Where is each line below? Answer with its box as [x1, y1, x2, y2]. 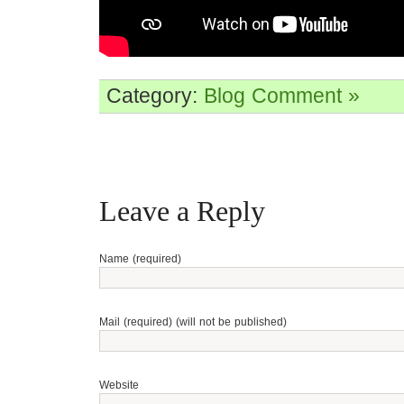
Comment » [252, 84, 360, 107]
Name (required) [99, 252, 181, 265]
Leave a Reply [99, 195, 265, 227]
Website [99, 379, 139, 391]
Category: [106, 84, 204, 107]
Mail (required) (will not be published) [99, 316, 287, 328]
